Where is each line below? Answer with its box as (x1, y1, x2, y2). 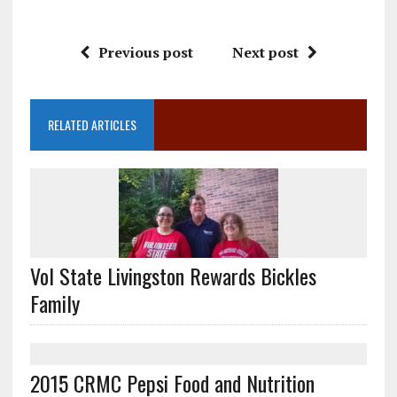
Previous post (97, 42, 193, 62)
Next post (231, 42, 299, 62)
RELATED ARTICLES (47, 114, 136, 134)
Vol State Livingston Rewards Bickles (29, 259, 316, 292)
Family (29, 286, 80, 319)
